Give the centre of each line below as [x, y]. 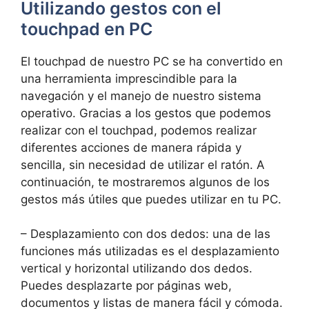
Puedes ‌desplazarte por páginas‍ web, [126, 286]
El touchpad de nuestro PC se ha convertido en [152, 61]
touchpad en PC [87, 29]
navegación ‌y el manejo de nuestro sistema [141, 96]
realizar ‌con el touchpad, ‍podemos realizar [139, 130]
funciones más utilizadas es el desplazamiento [150, 251]
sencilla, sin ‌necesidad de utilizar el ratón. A [143, 165]
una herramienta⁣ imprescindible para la [129, 78]
